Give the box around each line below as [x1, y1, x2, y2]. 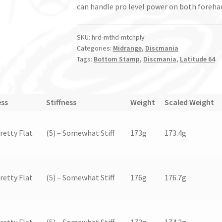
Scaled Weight [165, 97, 215, 107]
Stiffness [46, 97, 77, 107]
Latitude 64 [179, 54, 215, 63]
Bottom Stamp [93, 54, 140, 63]
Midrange [112, 43, 142, 53]
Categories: [76, 43, 113, 53]
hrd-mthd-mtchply [91, 32, 145, 42]
